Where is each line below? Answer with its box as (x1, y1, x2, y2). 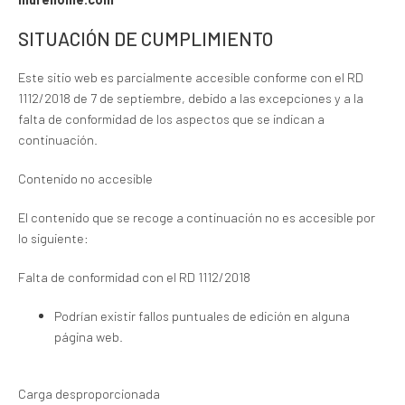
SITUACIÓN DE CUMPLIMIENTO (18, 27, 273, 50)
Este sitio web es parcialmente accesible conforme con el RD (18, 69, 363, 85)
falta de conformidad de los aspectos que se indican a (18, 110, 325, 127)
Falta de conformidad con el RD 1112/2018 (18, 268, 250, 285)
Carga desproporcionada (18, 385, 160, 401)
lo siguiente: (18, 230, 89, 246)
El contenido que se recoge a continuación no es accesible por (18, 209, 375, 225)
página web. (54, 328, 123, 344)
